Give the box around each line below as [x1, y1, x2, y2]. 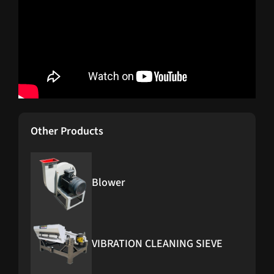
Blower [92, 175, 125, 190]
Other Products [31, 124, 103, 139]
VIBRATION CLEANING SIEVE [92, 236, 223, 251]
